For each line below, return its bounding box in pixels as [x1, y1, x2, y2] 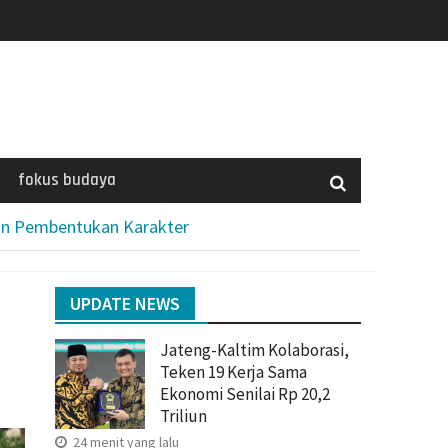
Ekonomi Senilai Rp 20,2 [160, 382, 330, 405]
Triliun [160, 404, 207, 427]
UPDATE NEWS [70, 291, 180, 315]
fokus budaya [18, 168, 116, 191]
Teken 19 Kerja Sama [160, 360, 307, 383]
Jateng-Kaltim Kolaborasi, [160, 338, 349, 361]
